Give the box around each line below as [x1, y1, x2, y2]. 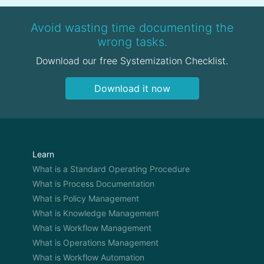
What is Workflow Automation [32, 252, 144, 262]
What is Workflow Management [32, 223, 151, 233]
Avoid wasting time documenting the [30, 21, 234, 35]
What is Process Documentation [32, 179, 154, 189]
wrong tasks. [97, 35, 167, 49]
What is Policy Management [32, 193, 139, 203]
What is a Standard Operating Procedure [32, 164, 190, 174]
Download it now [94, 82, 170, 94]
